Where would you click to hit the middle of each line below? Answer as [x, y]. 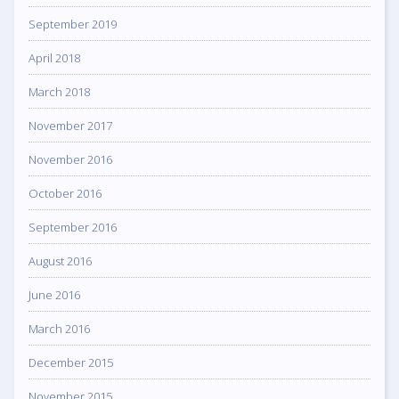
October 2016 [65, 193]
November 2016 [70, 159]
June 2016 [54, 294]
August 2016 [60, 261]
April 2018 [54, 57]
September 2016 [73, 227]
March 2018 [59, 91]
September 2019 [73, 24]
